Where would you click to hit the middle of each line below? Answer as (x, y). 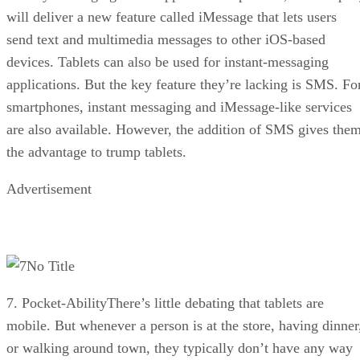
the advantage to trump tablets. (96, 151)
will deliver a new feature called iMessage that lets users (172, 16)
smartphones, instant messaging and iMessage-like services (179, 106)
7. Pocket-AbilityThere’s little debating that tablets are (165, 303)
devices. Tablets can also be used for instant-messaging (168, 61)
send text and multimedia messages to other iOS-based (166, 39)
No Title (51, 266)
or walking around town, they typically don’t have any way (180, 348)
